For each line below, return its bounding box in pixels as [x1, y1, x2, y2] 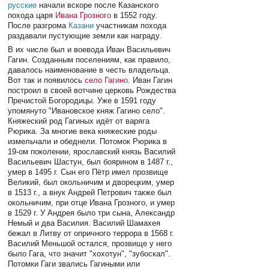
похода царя [8, 10, 56, 20]
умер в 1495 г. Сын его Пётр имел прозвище [8, 168, 169, 177]
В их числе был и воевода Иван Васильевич [8, 45, 171, 55]
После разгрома [8, 20, 69, 30]
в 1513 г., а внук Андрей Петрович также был [8, 188, 172, 198]
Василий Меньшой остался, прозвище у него [8, 239, 172, 249]
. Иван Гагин [128, 76, 173, 85]
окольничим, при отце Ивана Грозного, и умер [8, 198, 175, 208]
